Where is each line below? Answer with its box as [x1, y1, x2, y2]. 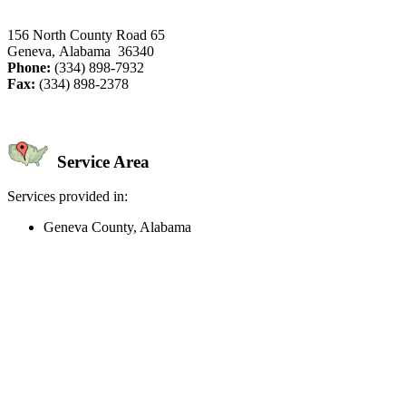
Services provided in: [7, 188, 128, 205]
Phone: [7, 59, 51, 75]
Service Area [53, 151, 150, 171]
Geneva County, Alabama [43, 219, 191, 236]
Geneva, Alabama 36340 [7, 43, 154, 59]
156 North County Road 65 [7, 26, 165, 43]
